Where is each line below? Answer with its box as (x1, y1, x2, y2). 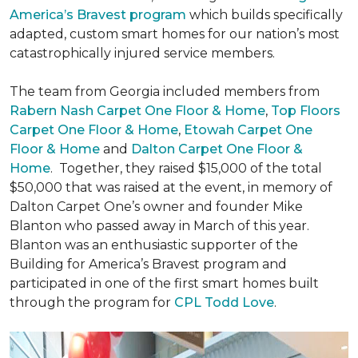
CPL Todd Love (174, 295, 274, 311)
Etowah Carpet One (184, 122, 312, 138)
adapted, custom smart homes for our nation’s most (10, 26, 340, 42)
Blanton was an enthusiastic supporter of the (10, 237, 298, 253)
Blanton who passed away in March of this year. (10, 218, 309, 234)
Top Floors (271, 103, 340, 119)
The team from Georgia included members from (10, 84, 320, 100)
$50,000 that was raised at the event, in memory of (10, 180, 332, 196)
